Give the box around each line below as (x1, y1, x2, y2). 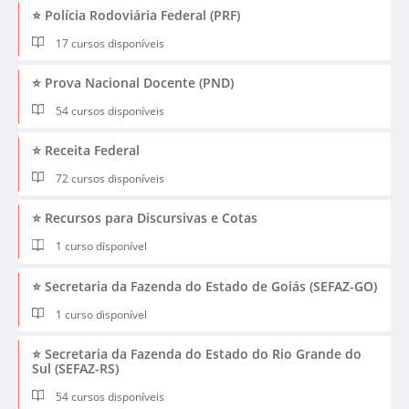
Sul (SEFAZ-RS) (32, 359, 119, 377)
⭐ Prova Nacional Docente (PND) (32, 74, 234, 92)
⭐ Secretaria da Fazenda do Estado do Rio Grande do (32, 344, 362, 362)
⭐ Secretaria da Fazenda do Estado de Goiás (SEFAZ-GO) (32, 277, 377, 295)
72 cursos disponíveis (53, 171, 165, 187)
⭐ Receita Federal (32, 142, 140, 160)
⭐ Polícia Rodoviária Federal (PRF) (32, 6, 240, 25)
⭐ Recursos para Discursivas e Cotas (32, 209, 257, 227)
